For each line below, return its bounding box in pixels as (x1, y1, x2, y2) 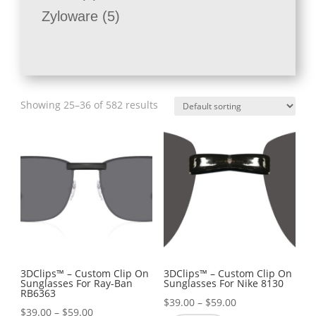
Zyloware (42, 8, 99, 25)
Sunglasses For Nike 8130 (163, 276, 284, 290)
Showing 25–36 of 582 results (20, 97, 159, 111)
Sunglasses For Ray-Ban (20, 276, 133, 290)
